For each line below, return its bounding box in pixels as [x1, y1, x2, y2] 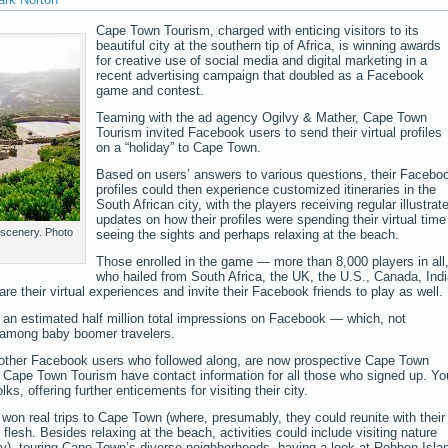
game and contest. [96, 82, 204, 98]
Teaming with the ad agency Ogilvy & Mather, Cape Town [96, 109, 427, 125]
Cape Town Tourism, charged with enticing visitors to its [96, 22, 419, 38]
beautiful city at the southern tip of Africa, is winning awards [96, 37, 441, 53]
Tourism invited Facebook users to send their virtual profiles [96, 124, 442, 140]
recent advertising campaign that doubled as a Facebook [96, 67, 424, 83]
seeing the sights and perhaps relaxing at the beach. [96, 226, 399, 242]
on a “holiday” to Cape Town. [96, 139, 261, 155]
